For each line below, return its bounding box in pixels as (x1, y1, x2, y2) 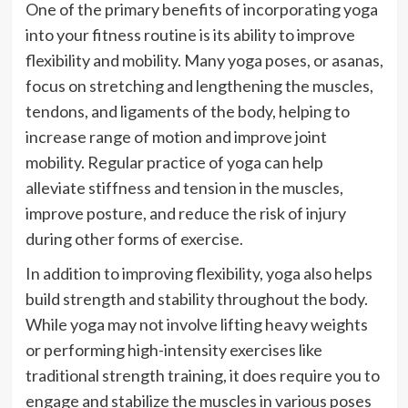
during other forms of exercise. (25, 229, 243, 250)
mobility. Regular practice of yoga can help (25, 152, 323, 173)
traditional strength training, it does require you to (25, 365, 380, 386)
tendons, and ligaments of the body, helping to (25, 101, 350, 122)
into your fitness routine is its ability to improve (25, 25, 355, 46)
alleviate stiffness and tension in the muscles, (25, 178, 343, 199)
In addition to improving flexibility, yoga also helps (25, 263, 372, 284)
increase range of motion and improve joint (25, 127, 327, 148)
